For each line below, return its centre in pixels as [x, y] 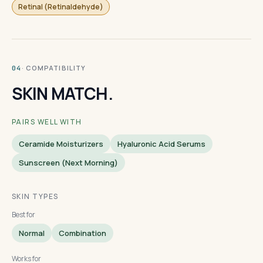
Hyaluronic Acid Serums [161, 144]
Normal [32, 233]
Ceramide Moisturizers [61, 144]
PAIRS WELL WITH [47, 122]
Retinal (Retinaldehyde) [61, 7]
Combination [82, 233]
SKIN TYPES [35, 196]
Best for [23, 215]
